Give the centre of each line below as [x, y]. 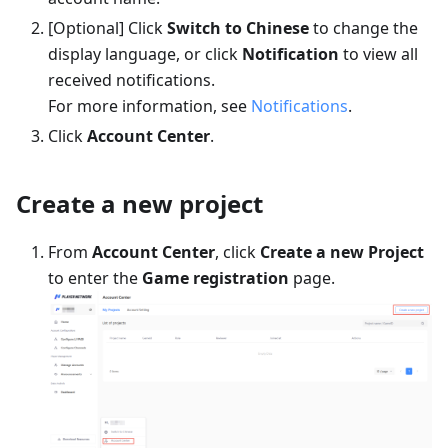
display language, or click [145, 53]
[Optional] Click [107, 27]
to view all [378, 53]
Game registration [215, 277]
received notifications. [131, 79]
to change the [363, 27]
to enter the [95, 277]
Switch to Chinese [238, 27]
